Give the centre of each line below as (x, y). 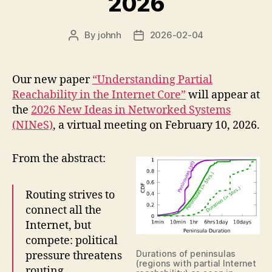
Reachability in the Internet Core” (99, 95)
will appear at (223, 95)
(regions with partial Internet (196, 263)
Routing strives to (70, 195)
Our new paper (52, 80)
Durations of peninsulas (186, 253)
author (87, 49)
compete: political (72, 240)
